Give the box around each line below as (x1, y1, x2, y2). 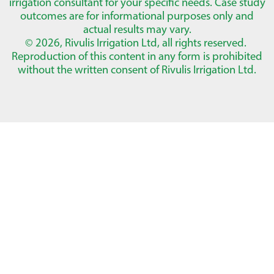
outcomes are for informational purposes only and (20, 9, 254, 23)
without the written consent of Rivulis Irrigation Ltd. (18, 62, 256, 77)
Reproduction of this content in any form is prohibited (12, 49, 262, 64)
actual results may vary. (83, 22, 191, 37)
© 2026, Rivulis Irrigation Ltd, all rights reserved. (25, 35, 249, 50)
